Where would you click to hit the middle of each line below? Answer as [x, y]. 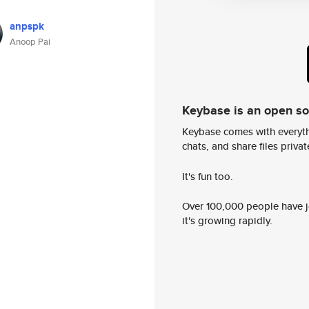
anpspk [27, 26]
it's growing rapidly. [227, 221]
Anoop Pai [30, 42]
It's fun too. [208, 176]
